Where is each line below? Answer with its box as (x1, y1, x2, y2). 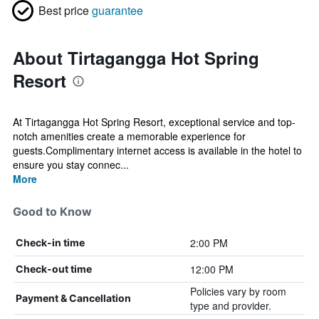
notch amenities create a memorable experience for (13, 129, 246, 143)
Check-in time (16, 236, 85, 249)
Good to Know (13, 204, 92, 219)
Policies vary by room (189, 284, 286, 298)
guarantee (92, 2, 143, 19)
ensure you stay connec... (13, 157, 129, 172)
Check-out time (16, 263, 92, 275)
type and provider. (189, 298, 271, 313)
